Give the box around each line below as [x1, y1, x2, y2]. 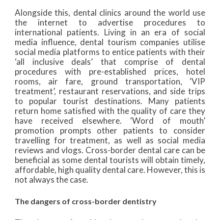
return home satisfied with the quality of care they [15, 106, 205, 116]
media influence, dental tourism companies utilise [15, 37, 205, 47]
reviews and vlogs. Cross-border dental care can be [15, 145, 205, 155]
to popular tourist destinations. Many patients [15, 96, 205, 106]
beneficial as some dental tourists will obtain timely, [15, 155, 205, 165]
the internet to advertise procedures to [15, 17, 205, 27]
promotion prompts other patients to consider [15, 125, 205, 136]
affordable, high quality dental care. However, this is [15, 165, 205, 175]
